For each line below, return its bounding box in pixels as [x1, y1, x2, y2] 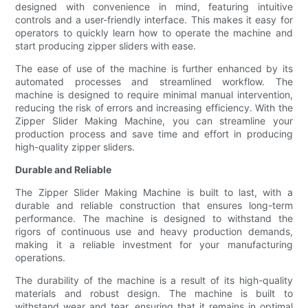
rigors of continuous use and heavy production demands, [15, 225, 293, 238]
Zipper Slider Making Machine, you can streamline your [15, 115, 293, 127]
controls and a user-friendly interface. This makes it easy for [15, 14, 293, 26]
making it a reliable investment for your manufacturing [15, 239, 293, 251]
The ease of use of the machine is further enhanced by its [15, 63, 293, 75]
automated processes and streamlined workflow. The [15, 76, 293, 88]
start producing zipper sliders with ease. [15, 40, 197, 52]
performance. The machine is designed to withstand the [15, 212, 293, 225]
